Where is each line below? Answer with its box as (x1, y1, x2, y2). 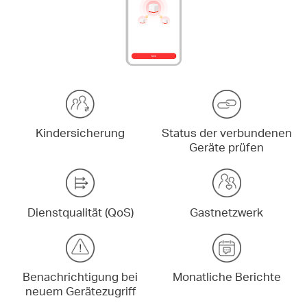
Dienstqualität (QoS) (27, 204, 134, 219)
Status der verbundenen (161, 125, 292, 140)
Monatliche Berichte (172, 269, 281, 284)
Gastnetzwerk (190, 204, 264, 219)
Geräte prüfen (189, 140, 265, 155)
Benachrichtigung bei (23, 269, 138, 284)
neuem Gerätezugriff (25, 284, 136, 299)
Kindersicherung (36, 125, 125, 140)
